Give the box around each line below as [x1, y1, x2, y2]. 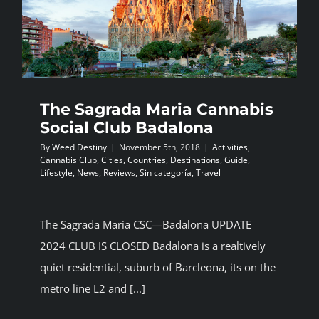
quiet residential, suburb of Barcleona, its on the [40, 260, 276, 275]
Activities [212, 141, 248, 154]
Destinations [170, 154, 220, 167]
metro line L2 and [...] [40, 281, 145, 296]
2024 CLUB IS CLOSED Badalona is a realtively [40, 239, 266, 253]
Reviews [103, 167, 135, 179]
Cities [101, 154, 123, 167]
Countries [127, 154, 166, 167]
